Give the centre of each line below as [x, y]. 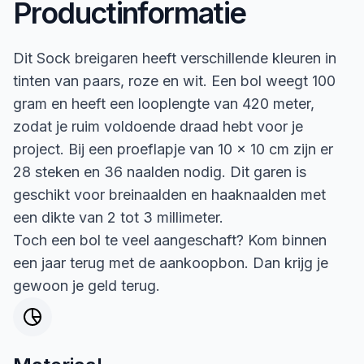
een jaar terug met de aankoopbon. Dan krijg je [171, 262]
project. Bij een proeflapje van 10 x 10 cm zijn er [173, 149]
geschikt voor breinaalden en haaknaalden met [169, 194]
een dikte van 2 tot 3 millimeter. [118, 217]
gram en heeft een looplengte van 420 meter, [164, 103]
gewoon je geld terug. [87, 285]
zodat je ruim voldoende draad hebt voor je [158, 126]
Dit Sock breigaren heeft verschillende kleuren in [175, 58]
